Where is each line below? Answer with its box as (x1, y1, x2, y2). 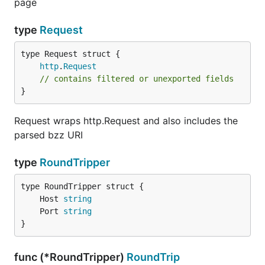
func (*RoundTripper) (14, 251, 127, 263)
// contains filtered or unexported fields (40, 74, 234, 83)
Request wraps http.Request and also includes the (14, 115, 238, 127)
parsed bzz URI (14, 129, 83, 141)
